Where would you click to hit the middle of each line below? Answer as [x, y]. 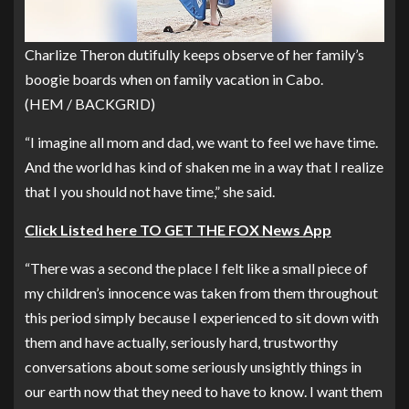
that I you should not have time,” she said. [150, 191]
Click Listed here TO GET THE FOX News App [178, 229]
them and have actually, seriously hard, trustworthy [181, 341]
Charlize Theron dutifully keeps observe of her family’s [194, 54]
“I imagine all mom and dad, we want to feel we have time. [201, 142]
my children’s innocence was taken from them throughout [201, 292]
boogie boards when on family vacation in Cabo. [174, 79]
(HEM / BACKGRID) [90, 103]
